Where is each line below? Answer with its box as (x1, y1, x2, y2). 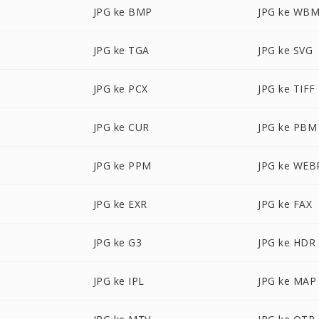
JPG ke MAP (258, 274, 317, 288)
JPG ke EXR (93, 197, 147, 211)
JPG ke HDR (258, 236, 316, 249)
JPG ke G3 (93, 236, 142, 249)
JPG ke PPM (93, 159, 152, 172)
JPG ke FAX (258, 197, 313, 211)
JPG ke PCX (93, 82, 148, 95)
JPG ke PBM (258, 120, 318, 134)
